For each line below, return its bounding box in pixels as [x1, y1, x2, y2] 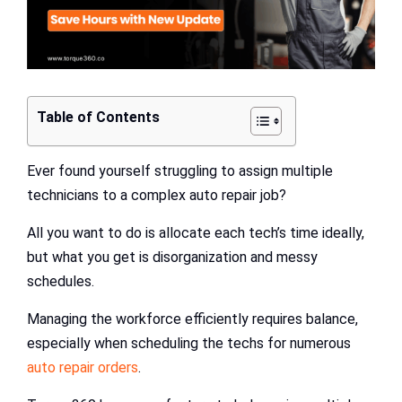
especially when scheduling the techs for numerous [27, 334, 351, 352]
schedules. [27, 272, 94, 290]
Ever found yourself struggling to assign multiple [27, 162, 333, 179]
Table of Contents [37, 108, 160, 126]
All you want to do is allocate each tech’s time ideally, [27, 223, 364, 241]
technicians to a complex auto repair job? [27, 186, 290, 204]
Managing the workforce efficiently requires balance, [27, 310, 358, 328]
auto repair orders [27, 358, 138, 376]
